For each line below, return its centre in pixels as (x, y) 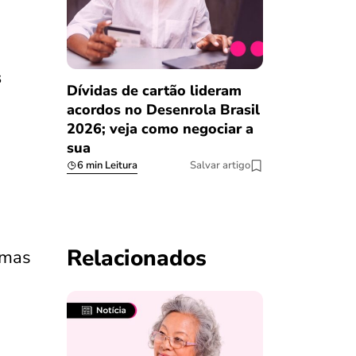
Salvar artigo (220, 166)
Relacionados (136, 259)
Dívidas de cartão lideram (154, 91)
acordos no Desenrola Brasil (163, 110)
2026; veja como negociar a (160, 129)
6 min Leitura (107, 166)
